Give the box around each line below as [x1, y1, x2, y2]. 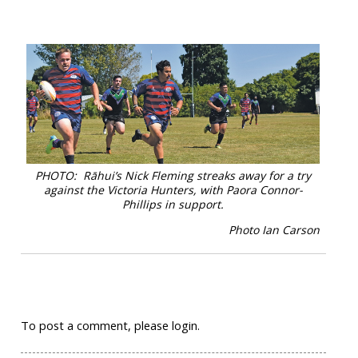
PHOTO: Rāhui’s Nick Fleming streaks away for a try [35, 167, 311, 183]
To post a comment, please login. [20, 316, 200, 333]
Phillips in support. [122, 196, 224, 212]
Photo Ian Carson [228, 221, 320, 237]
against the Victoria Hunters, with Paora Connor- [44, 181, 302, 197]
